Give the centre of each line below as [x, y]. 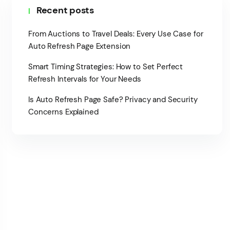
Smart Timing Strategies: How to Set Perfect [106, 67]
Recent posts [65, 10]
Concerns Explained [63, 112]
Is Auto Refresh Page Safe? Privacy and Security [113, 100]
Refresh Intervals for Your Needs [85, 79]
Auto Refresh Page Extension [80, 46]
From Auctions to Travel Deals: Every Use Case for [116, 34]
